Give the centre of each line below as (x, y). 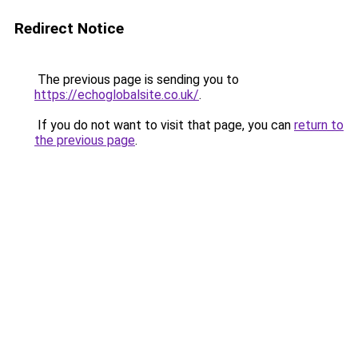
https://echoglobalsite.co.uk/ (117, 95)
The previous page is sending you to (137, 80)
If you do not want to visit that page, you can (164, 125)
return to (319, 125)
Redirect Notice (69, 28)
